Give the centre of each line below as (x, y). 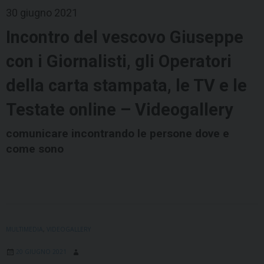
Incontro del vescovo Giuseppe (125, 37)
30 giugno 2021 (42, 13)
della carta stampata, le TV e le (126, 86)
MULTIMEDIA (24, 230)
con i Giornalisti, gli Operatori (119, 62)
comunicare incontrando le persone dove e (118, 134)
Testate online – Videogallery (120, 110)
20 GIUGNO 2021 (41, 252)
